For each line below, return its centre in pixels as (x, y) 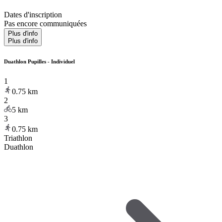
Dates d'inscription (33, 14)
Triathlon (18, 138)
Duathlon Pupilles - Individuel (39, 61)
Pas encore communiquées (45, 23)
